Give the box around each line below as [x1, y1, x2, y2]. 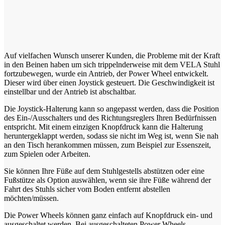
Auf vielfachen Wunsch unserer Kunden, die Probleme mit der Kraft [4, 51, 220, 60]
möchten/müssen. [4, 193, 59, 202]
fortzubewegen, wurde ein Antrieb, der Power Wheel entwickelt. [4, 69, 208, 78]
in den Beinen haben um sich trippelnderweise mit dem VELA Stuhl [4, 60, 220, 69]
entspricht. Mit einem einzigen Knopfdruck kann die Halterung [4, 122, 203, 131]
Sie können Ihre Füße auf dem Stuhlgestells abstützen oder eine [4, 166, 204, 175]
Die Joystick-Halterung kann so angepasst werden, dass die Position [4, 104, 219, 113]
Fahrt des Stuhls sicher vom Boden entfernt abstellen [4, 184, 170, 193]
